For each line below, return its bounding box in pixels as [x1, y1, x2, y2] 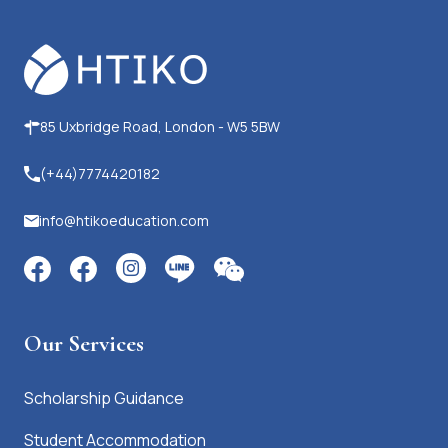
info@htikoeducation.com [39, 210, 209, 230]
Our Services [24, 328, 144, 358]
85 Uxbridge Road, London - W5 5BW [40, 116, 280, 136]
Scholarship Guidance [24, 386, 184, 409]
